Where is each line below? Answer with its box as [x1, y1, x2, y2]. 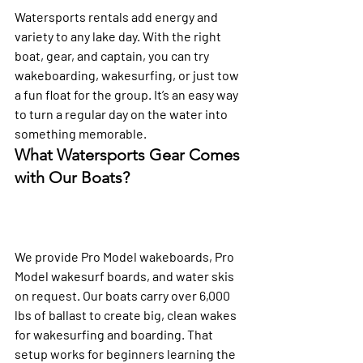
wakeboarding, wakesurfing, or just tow [15, 67, 241, 83]
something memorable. [15, 126, 147, 142]
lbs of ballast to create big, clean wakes [15, 307, 239, 323]
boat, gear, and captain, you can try [15, 48, 211, 64]
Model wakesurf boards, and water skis [15, 268, 237, 284]
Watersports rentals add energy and [15, 9, 220, 25]
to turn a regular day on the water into [15, 106, 230, 122]
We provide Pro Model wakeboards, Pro [15, 249, 237, 265]
